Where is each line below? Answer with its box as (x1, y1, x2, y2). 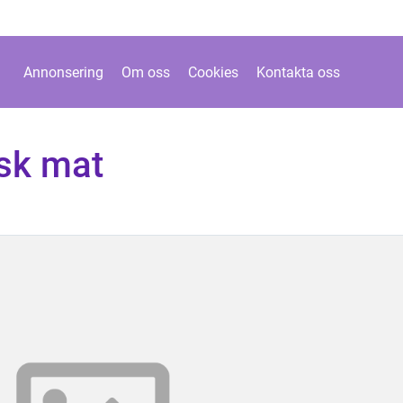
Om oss (121, 63, 170, 81)
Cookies (188, 63, 238, 81)
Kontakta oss (256, 63, 340, 81)
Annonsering (23, 63, 103, 81)
